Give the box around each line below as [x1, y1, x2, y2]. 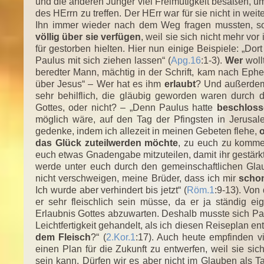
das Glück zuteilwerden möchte [35, 137, 179, 148]
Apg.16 [170, 55, 201, 65]
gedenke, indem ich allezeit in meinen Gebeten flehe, [35, 126, 260, 136]
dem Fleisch [35, 232, 91, 242]
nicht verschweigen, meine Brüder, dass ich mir [35, 173, 239, 183]
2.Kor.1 [105, 232, 136, 242]
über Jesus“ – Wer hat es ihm [35, 78, 164, 89]
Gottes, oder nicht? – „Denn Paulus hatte [35, 102, 217, 113]
